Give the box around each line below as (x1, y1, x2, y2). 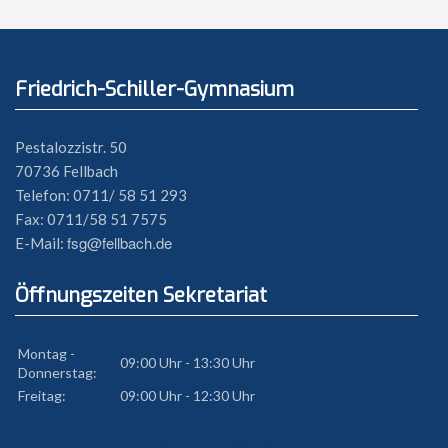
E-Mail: (15, 234, 67, 253)
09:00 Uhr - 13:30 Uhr (120, 353, 255, 371)
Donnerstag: (18, 363, 97, 381)
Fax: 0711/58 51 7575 (15, 210, 167, 229)
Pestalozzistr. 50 (15, 138, 127, 157)
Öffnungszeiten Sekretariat (15, 281, 267, 309)
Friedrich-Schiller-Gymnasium (15, 76, 294, 104)
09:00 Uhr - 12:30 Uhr (120, 386, 255, 404)
